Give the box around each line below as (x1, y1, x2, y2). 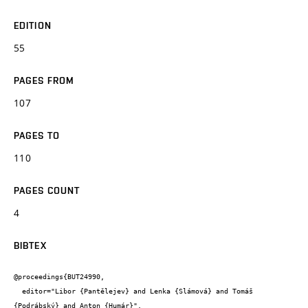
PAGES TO (14, 129, 60, 141)
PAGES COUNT (14, 184, 80, 196)
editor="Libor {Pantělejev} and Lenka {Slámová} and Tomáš (14, 287, 22, 296)
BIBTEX (14, 239, 47, 251)
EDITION (14, 19, 52, 31)
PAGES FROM (14, 74, 75, 86)
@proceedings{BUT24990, (14, 273, 104, 281)
